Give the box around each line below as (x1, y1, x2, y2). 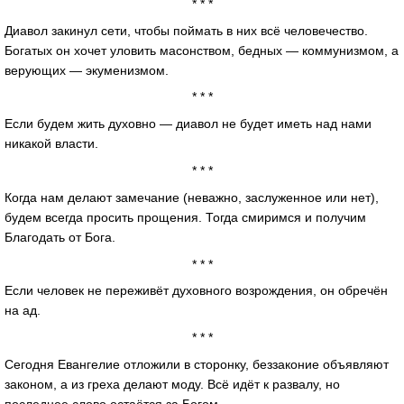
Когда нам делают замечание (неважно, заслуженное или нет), (5, 189, 379, 205)
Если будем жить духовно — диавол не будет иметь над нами (5, 116, 372, 132)
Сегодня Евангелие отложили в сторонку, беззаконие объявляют (5, 356, 389, 372)
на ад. (5, 303, 41, 318)
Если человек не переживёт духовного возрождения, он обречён (5, 283, 388, 298)
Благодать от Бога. (5, 229, 115, 244)
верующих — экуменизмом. (5, 62, 169, 78)
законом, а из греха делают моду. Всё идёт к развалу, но (5, 376, 340, 391)
